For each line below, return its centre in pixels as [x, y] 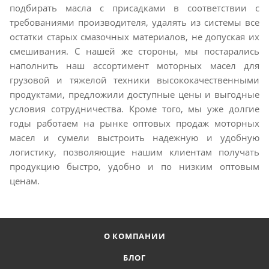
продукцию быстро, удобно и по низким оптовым [134, 166]
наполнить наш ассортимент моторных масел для [134, 65]
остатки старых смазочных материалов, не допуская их [134, 37]
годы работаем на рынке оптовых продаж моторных [134, 123]
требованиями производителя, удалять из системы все [134, 22]
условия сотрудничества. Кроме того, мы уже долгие [134, 109]
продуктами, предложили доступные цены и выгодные [134, 94]
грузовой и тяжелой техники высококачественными [134, 80]
